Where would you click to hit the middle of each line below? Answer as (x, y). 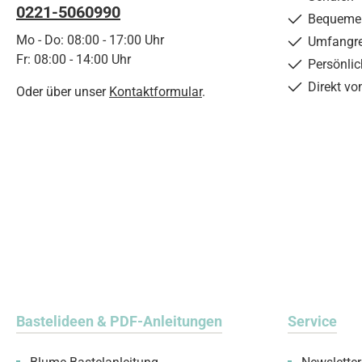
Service (312, 321)
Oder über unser (63, 92)
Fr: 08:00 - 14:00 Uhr (74, 59)
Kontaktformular (156, 92)
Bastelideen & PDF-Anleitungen (119, 321)
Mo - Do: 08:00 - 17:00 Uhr (90, 40)
